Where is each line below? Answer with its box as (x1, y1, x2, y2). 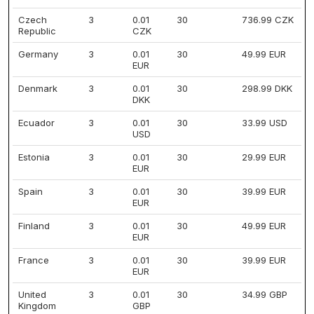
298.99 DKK (242, 83, 292, 94)
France (18, 254, 49, 266)
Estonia (18, 151, 50, 163)
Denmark (18, 83, 57, 94)
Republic (18, 25, 56, 36)
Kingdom (18, 300, 56, 311)
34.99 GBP (242, 289, 287, 300)
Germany (18, 48, 58, 60)
